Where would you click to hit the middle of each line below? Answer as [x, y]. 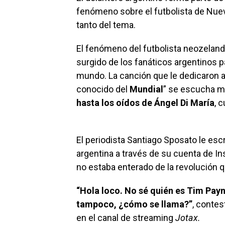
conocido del [103, 89]
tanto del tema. [106, 25]
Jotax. [188, 217]
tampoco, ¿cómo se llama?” [134, 204]
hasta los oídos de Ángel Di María [145, 102]
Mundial [146, 89]
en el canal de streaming [126, 217]
